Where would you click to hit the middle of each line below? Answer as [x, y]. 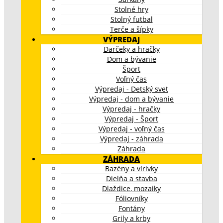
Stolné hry [131, 9]
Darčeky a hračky [131, 49]
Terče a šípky [131, 29]
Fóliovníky [131, 198]
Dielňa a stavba [131, 178]
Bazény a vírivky [131, 168]
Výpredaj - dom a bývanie [131, 99]
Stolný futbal [131, 19]
